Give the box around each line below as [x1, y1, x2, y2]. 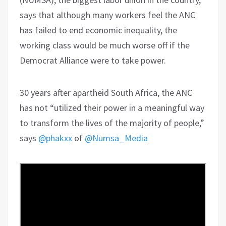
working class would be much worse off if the [20, 39, 190, 51]
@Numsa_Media [85, 132, 148, 144]
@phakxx [38, 132, 72, 144]
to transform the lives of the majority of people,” [20, 117, 204, 129]
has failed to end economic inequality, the [20, 24, 177, 36]
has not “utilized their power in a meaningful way [20, 102, 204, 114]
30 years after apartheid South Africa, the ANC [20, 87, 192, 99]
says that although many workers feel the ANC [20, 9, 195, 21]
